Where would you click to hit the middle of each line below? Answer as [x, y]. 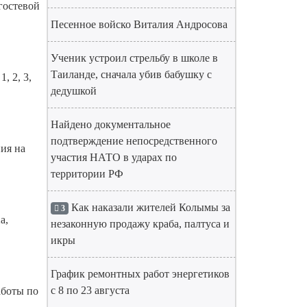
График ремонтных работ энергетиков [140, 274]
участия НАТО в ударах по [114, 157]
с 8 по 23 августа [90, 290]
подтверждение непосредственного [134, 141]
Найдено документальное [111, 124]
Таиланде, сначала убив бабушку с [131, 74]
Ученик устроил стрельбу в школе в [134, 58]
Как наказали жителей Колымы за [149, 207]
